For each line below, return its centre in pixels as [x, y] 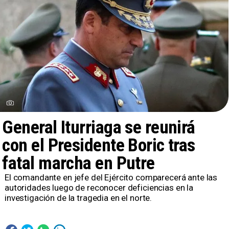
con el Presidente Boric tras [99, 145]
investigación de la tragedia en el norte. [78, 198]
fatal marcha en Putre [78, 163]
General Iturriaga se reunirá [99, 128]
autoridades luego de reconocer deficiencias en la [99, 188]
